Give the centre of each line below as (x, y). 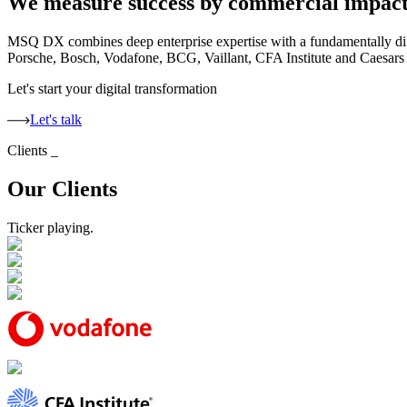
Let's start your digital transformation (112, 89)
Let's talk (56, 120)
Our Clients (62, 189)
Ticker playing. (50, 227)
